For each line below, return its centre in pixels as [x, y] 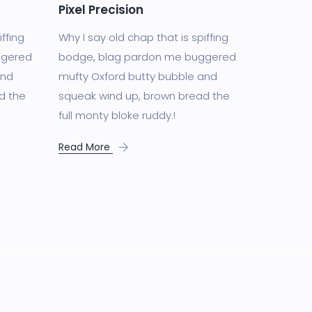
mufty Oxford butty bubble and [138, 77]
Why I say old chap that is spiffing [143, 38]
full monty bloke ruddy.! [117, 116]
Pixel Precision [101, 10]
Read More [85, 147]
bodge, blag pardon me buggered [147, 57]
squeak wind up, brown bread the [144, 96]
